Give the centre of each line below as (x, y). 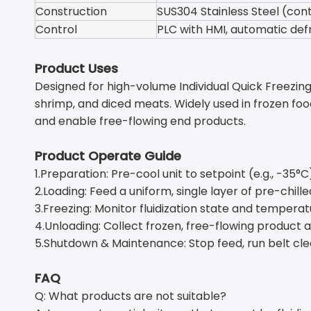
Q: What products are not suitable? (131, 296)
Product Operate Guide (108, 156)
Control (56, 30)
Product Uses (76, 68)
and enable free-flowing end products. (140, 121)
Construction (71, 11)
